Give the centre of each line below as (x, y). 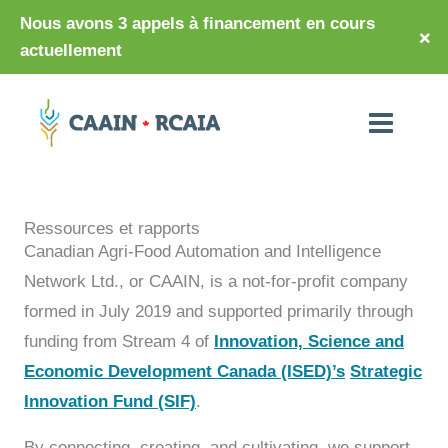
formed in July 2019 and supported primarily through (218, 311)
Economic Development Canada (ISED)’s (184, 371)
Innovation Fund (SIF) (110, 401)
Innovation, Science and (309, 341)
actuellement (71, 50)
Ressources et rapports (112, 228)
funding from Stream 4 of (119, 341)
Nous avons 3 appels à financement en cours (197, 23)
